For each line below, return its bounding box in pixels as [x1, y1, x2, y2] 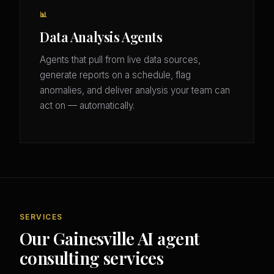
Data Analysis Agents [40, 28, 163, 46]
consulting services [20, 246, 164, 270]
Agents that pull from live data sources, [40, 54, 201, 66]
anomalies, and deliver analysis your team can [40, 84, 230, 97]
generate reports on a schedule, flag [40, 69, 191, 81]
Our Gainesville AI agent [20, 227, 200, 250]
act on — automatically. [40, 100, 135, 112]
